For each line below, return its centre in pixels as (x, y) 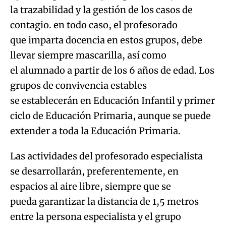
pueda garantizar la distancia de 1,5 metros (104, 201)
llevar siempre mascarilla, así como (88, 55)
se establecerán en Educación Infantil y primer (112, 100)
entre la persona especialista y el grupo (96, 216)
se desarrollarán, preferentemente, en (94, 171)
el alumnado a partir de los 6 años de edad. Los (112, 70)
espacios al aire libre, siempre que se (91, 186)
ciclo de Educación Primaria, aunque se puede (110, 116)
